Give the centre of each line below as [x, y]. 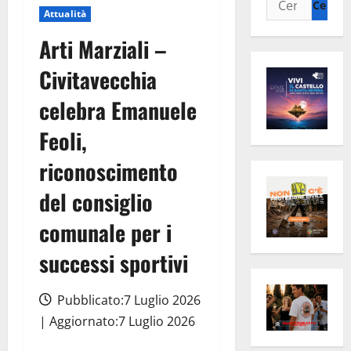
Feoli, [63, 141]
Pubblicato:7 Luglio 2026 [127, 300]
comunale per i [105, 233]
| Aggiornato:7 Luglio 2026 [117, 322]
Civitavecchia [98, 80]
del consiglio [96, 202]
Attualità [65, 14]
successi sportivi [114, 263]
